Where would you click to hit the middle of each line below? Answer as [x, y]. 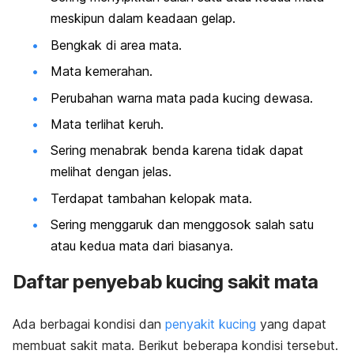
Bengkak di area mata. [116, 45]
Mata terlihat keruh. [107, 124]
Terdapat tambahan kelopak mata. [151, 198]
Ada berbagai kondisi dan [89, 324]
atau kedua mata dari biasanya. [142, 246]
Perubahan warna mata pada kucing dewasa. [182, 98]
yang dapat [291, 324]
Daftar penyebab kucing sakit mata [166, 282]
